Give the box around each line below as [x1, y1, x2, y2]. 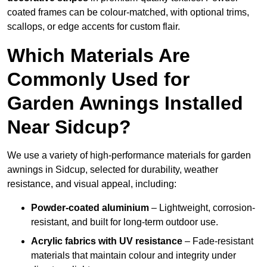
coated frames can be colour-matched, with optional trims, [7, 7, 249, 18]
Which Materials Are [7, 45, 190, 67]
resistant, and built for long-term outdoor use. [31, 217, 218, 228]
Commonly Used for [7, 69, 190, 91]
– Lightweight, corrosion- [149, 203, 255, 213]
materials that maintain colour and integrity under [31, 250, 236, 261]
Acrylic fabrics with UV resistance [31, 236, 182, 247]
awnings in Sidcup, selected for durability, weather [7, 164, 218, 175]
